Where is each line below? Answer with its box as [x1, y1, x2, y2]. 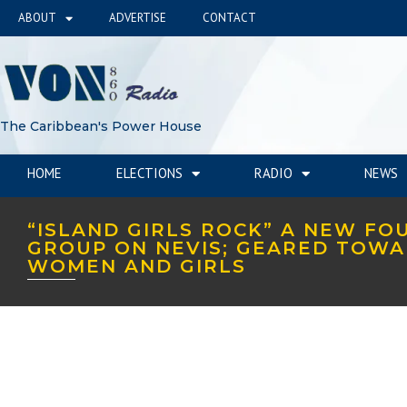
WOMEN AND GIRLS [27, 254, 246, 277]
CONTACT [203, 10, 256, 25]
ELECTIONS [116, 164, 183, 182]
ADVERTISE [109, 10, 166, 25]
